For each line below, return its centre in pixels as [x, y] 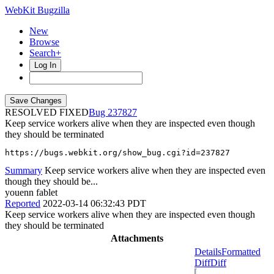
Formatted [241, 252]
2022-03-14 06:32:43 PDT [94, 203]
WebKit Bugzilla [37, 10]
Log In [45, 65]
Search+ [45, 53]
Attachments [137, 238]
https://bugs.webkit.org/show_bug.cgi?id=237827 [117, 153]
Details [208, 252]
